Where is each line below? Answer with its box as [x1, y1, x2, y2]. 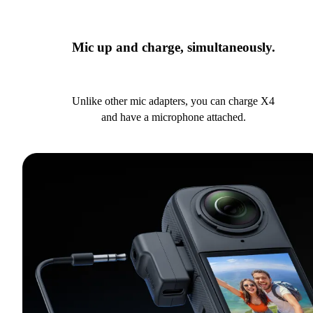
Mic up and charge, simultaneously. [71, 40, 275, 55]
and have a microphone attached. [101, 110, 246, 123]
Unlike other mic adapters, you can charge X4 [72, 94, 275, 107]
